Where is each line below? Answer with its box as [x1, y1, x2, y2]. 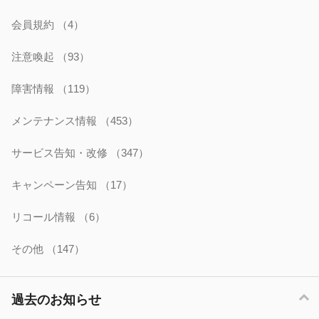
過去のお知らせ [11, 293, 101, 307]
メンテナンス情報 [11, 115, 100, 127]
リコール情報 [11, 211, 78, 223]
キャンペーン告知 [11, 179, 100, 191]
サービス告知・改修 [11, 147, 110, 159]
